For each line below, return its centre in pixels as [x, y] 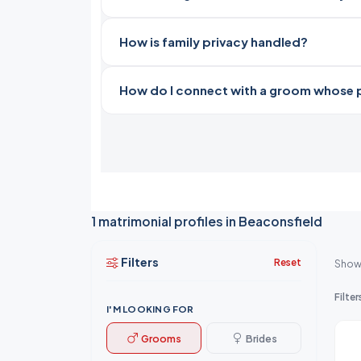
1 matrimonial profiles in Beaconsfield [207, 221]
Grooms [162, 338]
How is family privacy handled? [213, 41]
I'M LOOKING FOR [150, 309]
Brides [261, 338]
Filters [140, 262]
